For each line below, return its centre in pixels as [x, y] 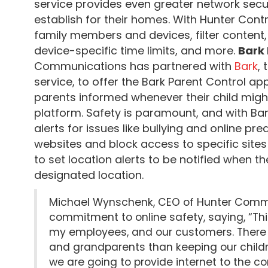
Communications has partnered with [134, 66]
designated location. [89, 175]
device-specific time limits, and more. [136, 51]
